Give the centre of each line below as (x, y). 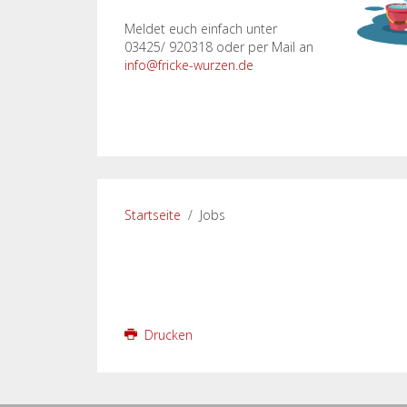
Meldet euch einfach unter (201, 29)
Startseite (153, 215)
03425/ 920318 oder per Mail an (219, 47)
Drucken (166, 335)
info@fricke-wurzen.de (189, 65)
